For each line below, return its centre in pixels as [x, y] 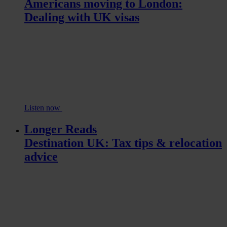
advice [41, 157]
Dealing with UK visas [82, 17]
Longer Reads [61, 129]
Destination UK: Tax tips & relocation [123, 143]
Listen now [43, 108]
